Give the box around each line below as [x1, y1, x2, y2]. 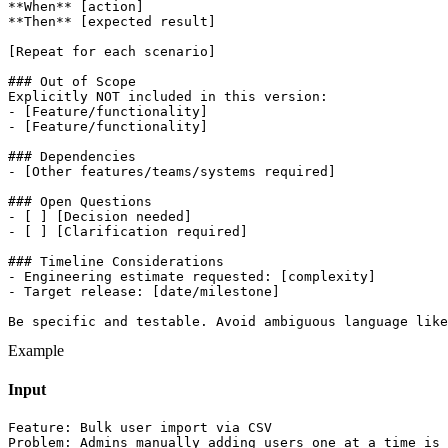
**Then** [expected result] [8, 13, 216, 29]
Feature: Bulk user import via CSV [8, 420, 272, 436]
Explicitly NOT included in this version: [8, 88, 328, 104]
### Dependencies [8, 148, 136, 164]
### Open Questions [8, 193, 152, 209]
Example [8, 341, 64, 359]
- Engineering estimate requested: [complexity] [8, 268, 376, 284]
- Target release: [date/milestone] [8, 283, 280, 299]
